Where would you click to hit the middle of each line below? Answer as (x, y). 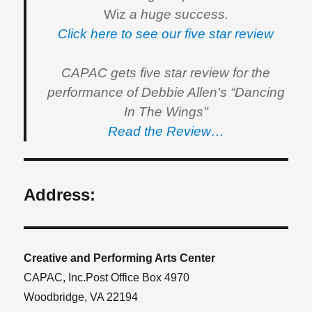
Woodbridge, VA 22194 (81, 297)
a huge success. (177, 14)
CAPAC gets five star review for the (166, 73)
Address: (60, 195)
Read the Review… (166, 131)
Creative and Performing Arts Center (120, 258)
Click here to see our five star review (166, 34)
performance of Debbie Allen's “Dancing (166, 92)
